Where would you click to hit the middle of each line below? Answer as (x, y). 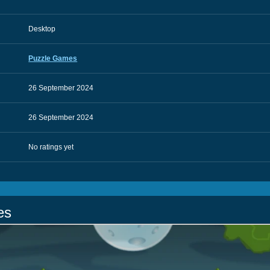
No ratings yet (51, 147)
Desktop (42, 29)
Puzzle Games (53, 58)
